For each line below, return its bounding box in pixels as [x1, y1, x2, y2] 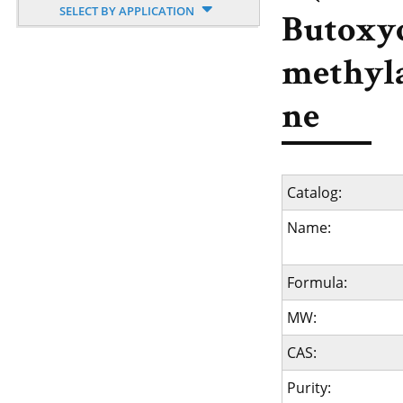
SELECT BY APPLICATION [59, 3, 198, 19]
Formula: [286, 273, 347, 292]
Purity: [286, 378, 331, 398]
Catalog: [286, 183, 342, 202]
